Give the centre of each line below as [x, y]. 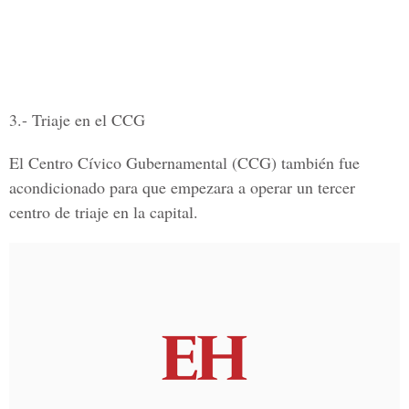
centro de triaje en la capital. [104, 212]
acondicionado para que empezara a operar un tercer [182, 187]
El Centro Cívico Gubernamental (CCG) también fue [184, 163]
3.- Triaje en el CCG [77, 120]
